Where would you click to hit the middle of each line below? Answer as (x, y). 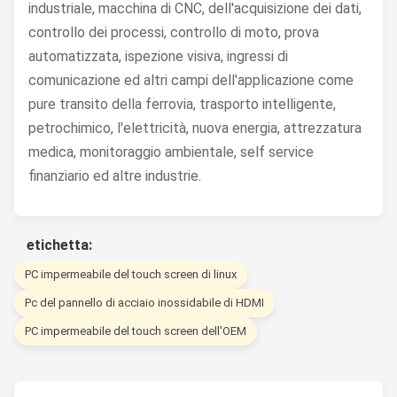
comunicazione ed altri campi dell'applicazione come (191, 81)
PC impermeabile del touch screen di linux (131, 275)
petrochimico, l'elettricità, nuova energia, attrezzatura (195, 128)
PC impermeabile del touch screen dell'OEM (136, 331)
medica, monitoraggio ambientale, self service (171, 152)
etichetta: (59, 245)
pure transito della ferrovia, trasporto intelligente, (182, 105)
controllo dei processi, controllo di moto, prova (174, 33)
